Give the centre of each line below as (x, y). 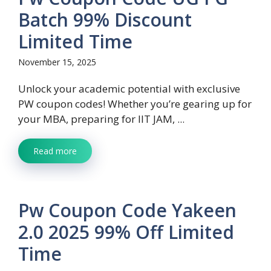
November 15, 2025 (57, 62)
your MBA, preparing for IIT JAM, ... (101, 119)
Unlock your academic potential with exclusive (129, 89)
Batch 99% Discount (105, 20)
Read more (55, 151)
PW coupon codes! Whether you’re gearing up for (135, 104)
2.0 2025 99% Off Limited (126, 232)
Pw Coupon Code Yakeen (127, 211)
